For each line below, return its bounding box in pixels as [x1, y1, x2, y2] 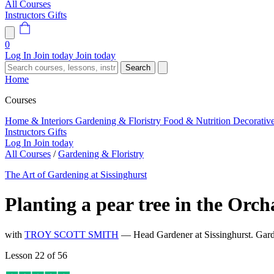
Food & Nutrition [163, 116, 233, 126]
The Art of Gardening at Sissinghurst [5, 169, 147, 180]
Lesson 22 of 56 [5, 250, 67, 261]
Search [125, 63, 150, 72]
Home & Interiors [5, 116, 75, 126]
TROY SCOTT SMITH [24, 229, 119, 240]
